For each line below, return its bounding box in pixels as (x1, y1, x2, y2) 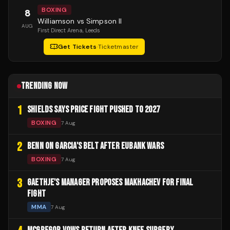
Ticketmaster (98, 43, 139, 51)
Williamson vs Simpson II (37, 16, 122, 26)
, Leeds (83, 27, 100, 34)
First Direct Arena (37, 27, 83, 34)
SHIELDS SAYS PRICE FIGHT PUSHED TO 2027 (27, 104, 160, 116)
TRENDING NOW (21, 81, 68, 92)
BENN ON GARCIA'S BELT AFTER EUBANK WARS (27, 141, 164, 152)
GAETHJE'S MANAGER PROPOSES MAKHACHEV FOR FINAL (27, 177, 194, 188)
